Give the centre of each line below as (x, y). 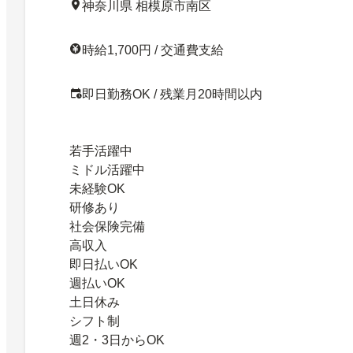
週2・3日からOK (117, 340)
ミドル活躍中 (107, 169)
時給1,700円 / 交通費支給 (153, 50)
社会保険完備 (107, 226)
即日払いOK (104, 264)
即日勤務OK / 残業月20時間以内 (172, 94)
